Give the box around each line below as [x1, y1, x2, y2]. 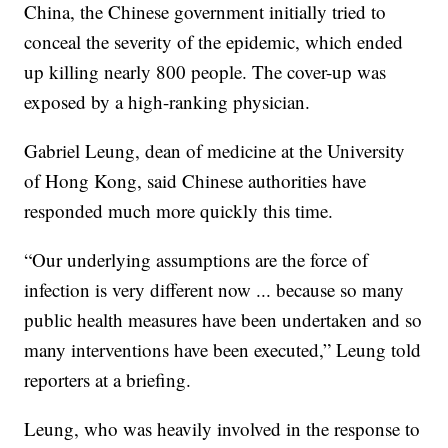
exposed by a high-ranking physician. [24, 89, 311, 115]
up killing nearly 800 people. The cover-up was [24, 59, 387, 85]
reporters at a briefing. [24, 367, 192, 393]
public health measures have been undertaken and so [24, 307, 423, 333]
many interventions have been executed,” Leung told [24, 337, 422, 363]
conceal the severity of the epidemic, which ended [24, 29, 404, 55]
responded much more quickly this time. [24, 198, 334, 224]
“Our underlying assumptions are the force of [24, 247, 369, 273]
